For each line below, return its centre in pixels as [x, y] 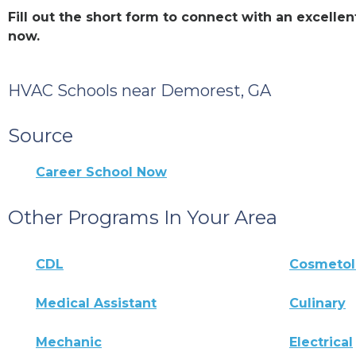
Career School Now [101, 172]
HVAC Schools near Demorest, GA [139, 90]
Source [41, 135]
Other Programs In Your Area [143, 217]
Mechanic [69, 342]
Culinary [318, 303]
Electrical [321, 342]
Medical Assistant [96, 303]
